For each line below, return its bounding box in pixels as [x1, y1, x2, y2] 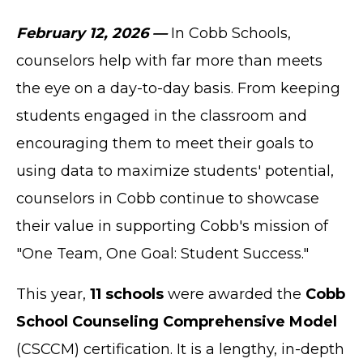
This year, [16, 284, 90, 303]
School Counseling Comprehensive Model [16, 312, 337, 331]
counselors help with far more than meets [16, 51, 322, 70]
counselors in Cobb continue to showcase [16, 189, 319, 207]
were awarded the [164, 284, 305, 303]
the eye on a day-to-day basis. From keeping [16, 79, 340, 97]
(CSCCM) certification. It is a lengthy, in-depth [16, 340, 344, 358]
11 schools [90, 284, 164, 303]
